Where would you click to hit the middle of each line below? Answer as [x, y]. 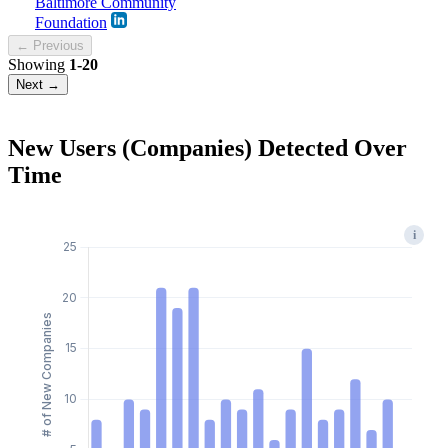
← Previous [50, 45]
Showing [38, 64]
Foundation [71, 22]
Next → [38, 84]
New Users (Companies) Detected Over [207, 147]
